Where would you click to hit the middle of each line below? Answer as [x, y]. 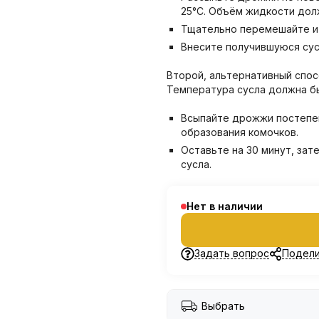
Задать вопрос [231, 253]
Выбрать [223, 305]
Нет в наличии [225, 206]
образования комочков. [240, 132]
